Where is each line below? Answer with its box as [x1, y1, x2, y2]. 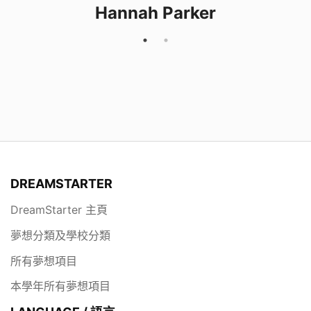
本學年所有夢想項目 [10, 279, 110, 294]
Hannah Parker [95, 3, 216, 23]
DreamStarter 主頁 [10, 203, 108, 217]
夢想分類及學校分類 [10, 228, 110, 242]
